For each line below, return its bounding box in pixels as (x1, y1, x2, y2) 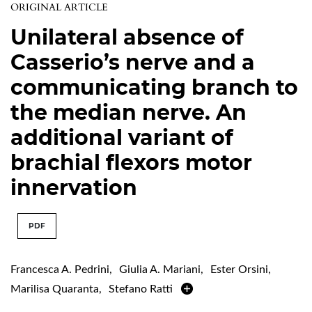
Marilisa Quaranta (10, 283, 99, 295)
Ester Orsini (210, 263, 268, 275)
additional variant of (10, 124, 233, 150)
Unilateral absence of (10, 24, 244, 50)
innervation (10, 174, 137, 201)
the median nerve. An (10, 99, 247, 125)
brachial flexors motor (10, 149, 252, 175)
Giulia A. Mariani (119, 263, 201, 275)
